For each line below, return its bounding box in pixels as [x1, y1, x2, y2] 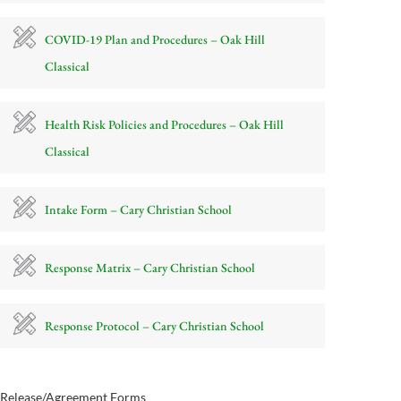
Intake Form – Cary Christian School [45, 200, 232, 218]
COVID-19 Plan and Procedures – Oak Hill [45, 30, 265, 47]
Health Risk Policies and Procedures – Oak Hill [45, 115, 284, 132]
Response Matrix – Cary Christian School [45, 259, 255, 276]
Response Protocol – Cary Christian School [45, 317, 264, 334]
